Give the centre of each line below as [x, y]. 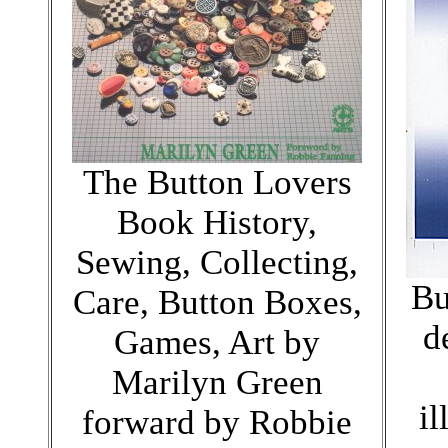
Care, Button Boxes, [217, 302]
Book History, [217, 222]
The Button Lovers [217, 182]
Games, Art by [217, 342]
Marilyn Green [217, 382]
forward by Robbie [217, 422]
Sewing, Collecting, [217, 262]
